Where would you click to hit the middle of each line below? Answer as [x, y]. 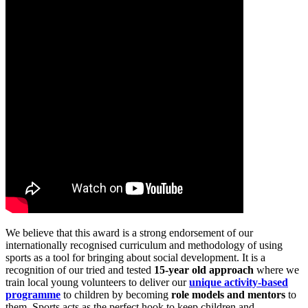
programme [33, 294]
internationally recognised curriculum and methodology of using [144, 245]
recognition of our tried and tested [80, 269]
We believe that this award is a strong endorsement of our [129, 232]
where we [276, 269]
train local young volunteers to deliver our [97, 282]
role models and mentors [228, 294]
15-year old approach [204, 269]
